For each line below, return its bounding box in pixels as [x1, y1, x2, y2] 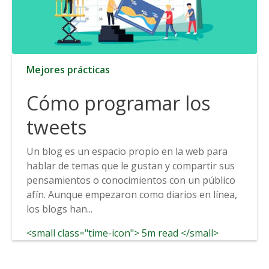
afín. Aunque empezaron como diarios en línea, [26, 187, 237, 201]
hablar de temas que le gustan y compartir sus [26, 159, 235, 172]
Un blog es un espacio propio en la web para [26, 144, 228, 158]
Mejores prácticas [26, 62, 110, 76]
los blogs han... [26, 202, 92, 216]
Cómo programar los [26, 89, 210, 116]
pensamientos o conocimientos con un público [26, 173, 235, 187]
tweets [26, 113, 86, 140]
